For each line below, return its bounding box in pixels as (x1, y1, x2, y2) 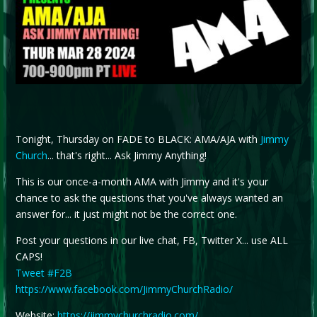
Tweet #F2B (15, 265, 72, 279)
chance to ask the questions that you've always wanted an (15, 190, 283, 204)
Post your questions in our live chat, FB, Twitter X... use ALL (15, 233, 288, 247)
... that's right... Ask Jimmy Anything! (47, 148, 207, 162)
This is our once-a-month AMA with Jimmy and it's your (15, 174, 268, 188)
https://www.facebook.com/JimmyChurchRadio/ (15, 282, 233, 296)
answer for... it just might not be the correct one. (15, 207, 237, 221)
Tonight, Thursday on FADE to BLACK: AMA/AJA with (15, 132, 260, 146)
